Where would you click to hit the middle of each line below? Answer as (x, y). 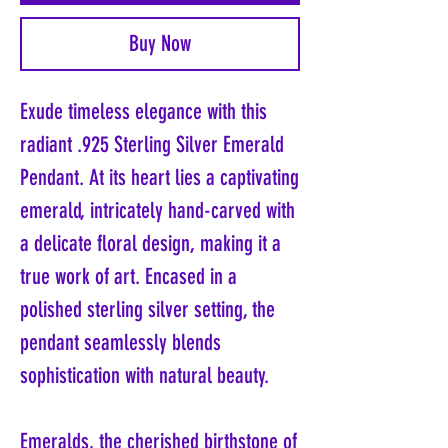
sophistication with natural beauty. (144, 376)
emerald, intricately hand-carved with (157, 211)
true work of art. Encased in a (128, 277)
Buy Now (160, 44)
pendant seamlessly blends (120, 343)
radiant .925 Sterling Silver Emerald (152, 145)
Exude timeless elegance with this (143, 112)
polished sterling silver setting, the (147, 310)
